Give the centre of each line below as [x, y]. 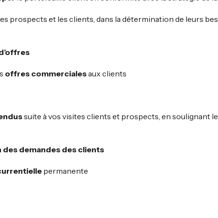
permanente [65, 171]
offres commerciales [46, 73]
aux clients [107, 73]
